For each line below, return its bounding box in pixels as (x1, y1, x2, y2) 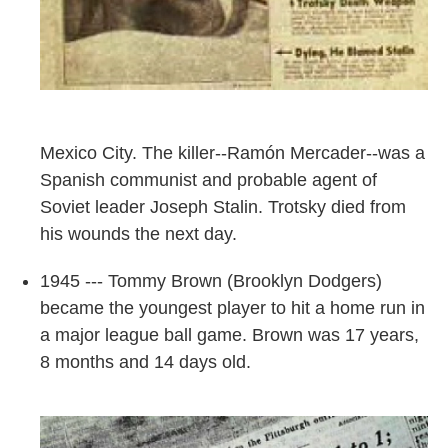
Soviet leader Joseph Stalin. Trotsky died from (40, 197, 406, 218)
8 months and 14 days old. (40, 352, 256, 373)
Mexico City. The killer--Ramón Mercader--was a (40, 143, 425, 164)
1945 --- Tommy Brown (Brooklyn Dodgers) (40, 271, 382, 292)
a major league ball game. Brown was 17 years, (40, 325, 419, 346)
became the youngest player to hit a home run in (40, 298, 425, 319)
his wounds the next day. (40, 224, 237, 245)
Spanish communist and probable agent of (40, 170, 377, 191)
